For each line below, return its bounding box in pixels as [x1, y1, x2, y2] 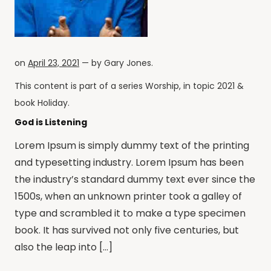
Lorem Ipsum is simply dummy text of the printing [15, 138, 249, 152]
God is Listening [15, 116, 87, 128]
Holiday [38, 96, 68, 109]
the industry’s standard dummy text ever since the [15, 172, 255, 186]
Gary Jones [104, 56, 151, 69]
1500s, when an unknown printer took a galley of [15, 189, 242, 203]
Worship [145, 79, 179, 92]
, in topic [179, 79, 217, 92]
